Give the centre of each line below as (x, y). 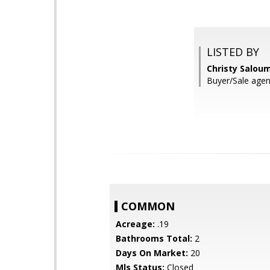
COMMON (148, 206)
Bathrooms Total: (154, 238)
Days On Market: (152, 253)
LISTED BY (233, 52)
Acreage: (135, 224)
